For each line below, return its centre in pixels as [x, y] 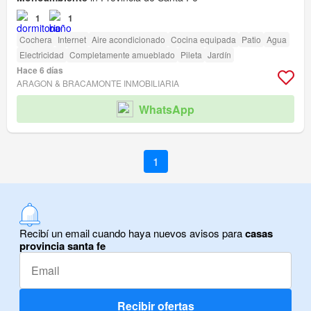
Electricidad [42, 55]
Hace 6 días [40, 70]
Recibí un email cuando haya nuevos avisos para [132, 233]
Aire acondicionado [128, 40]
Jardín [219, 55]
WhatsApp [167, 109]
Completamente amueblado [122, 55]
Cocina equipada [203, 40]
